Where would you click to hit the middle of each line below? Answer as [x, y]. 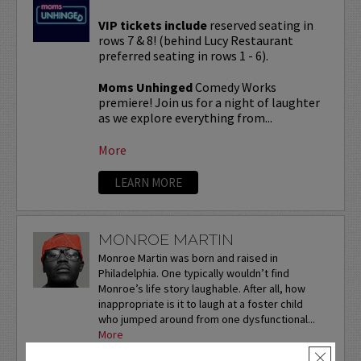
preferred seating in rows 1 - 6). [183, 55]
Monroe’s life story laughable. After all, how [201, 289]
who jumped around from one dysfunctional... [206, 320]
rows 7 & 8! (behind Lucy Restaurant [195, 40]
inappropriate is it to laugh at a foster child [200, 304]
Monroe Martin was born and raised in [188, 258]
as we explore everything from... [185, 117]
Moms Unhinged [145, 87]
